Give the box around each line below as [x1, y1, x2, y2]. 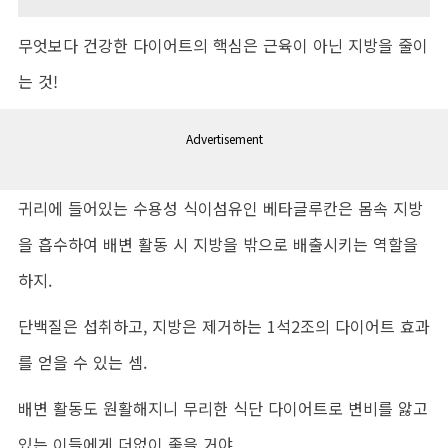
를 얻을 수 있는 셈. [18, 350, 147, 375]
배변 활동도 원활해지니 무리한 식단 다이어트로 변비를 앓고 [18, 396, 428, 421]
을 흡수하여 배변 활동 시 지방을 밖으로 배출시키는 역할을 [18, 232, 418, 257]
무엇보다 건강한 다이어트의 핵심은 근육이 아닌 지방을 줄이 [18, 33, 428, 58]
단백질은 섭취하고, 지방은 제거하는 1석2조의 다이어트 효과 [18, 314, 430, 339]
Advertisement [185, 130, 263, 148]
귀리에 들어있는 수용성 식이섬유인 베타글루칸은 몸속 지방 [18, 196, 423, 221]
